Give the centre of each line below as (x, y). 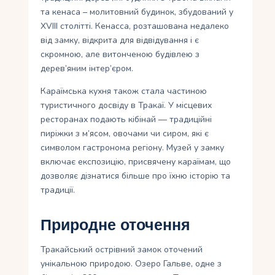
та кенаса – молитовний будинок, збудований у (137, 12)
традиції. (58, 190)
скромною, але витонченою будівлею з (120, 55)
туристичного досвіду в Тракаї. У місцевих (126, 106)
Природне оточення (116, 225)
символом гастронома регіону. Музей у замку (133, 148)
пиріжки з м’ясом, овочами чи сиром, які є (125, 134)
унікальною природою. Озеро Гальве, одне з (131, 264)
